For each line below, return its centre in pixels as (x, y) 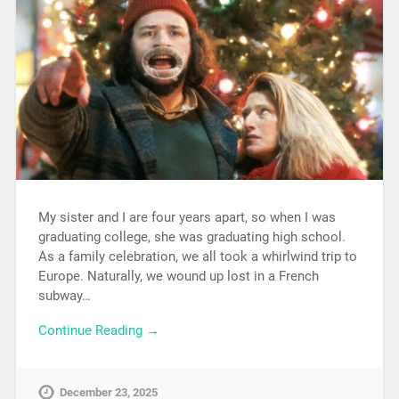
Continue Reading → (98, 331)
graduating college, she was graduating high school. (191, 237)
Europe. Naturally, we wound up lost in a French (178, 277)
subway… (64, 296)
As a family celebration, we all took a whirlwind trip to (197, 257)
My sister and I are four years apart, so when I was (187, 218)
